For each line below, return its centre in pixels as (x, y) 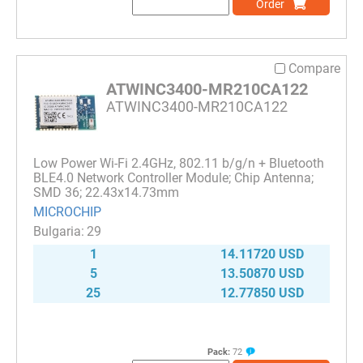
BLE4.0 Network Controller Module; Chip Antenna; (173, 177)
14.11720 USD (262, 254)
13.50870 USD (262, 273)
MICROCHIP (67, 211)
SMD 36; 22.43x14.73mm (106, 192)
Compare (314, 68)
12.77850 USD (262, 293)
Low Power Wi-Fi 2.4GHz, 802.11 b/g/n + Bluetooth (179, 163)
